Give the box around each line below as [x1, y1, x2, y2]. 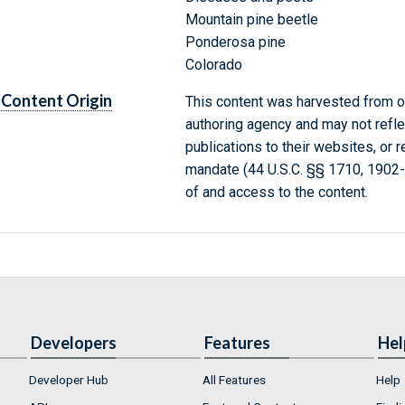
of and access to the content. [184, 184, 368, 202]
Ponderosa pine [184, 33, 286, 52]
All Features [202, 372, 266, 388]
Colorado [184, 56, 242, 74]
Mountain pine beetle [184, 11, 318, 29]
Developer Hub [29, 372, 108, 388]
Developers [31, 333, 117, 353]
